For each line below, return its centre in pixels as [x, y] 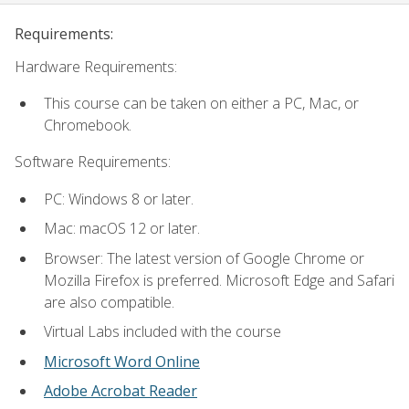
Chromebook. [88, 125]
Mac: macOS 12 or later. [122, 229]
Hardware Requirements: [96, 66]
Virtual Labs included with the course [163, 332]
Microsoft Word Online [122, 361]
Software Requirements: [93, 162]
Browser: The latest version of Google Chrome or [204, 258]
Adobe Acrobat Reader [121, 391]
